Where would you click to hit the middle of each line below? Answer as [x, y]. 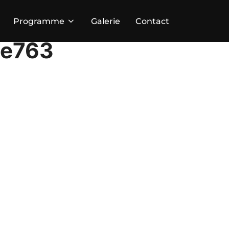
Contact [152, 21]
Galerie [106, 21]
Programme [39, 21]
